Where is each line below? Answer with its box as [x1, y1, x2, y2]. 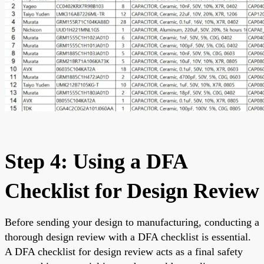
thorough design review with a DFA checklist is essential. [5, 230, 251, 243]
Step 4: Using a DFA [5, 149, 187, 173]
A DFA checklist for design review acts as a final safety [5, 245, 243, 258]
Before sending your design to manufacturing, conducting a [5, 216, 259, 228]
